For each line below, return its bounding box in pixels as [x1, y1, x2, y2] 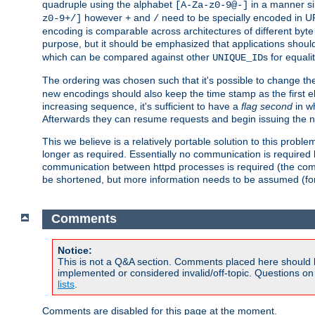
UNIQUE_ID [212, 51, 263, 63]
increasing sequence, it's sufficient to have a [42, 100, 241, 112]
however [82, 11, 125, 23]
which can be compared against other [42, 51, 212, 63]
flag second [241, 100, 292, 112]
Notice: [58, 245, 92, 257]
